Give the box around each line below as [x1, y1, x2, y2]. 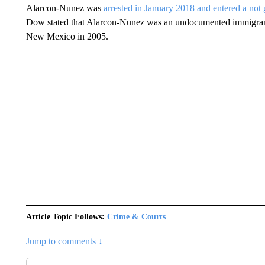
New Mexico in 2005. [25, 31, 108, 41]
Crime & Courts [106, 212, 166, 221]
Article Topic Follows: [25, 212, 105, 221]
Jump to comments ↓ [25, 235, 103, 246]
